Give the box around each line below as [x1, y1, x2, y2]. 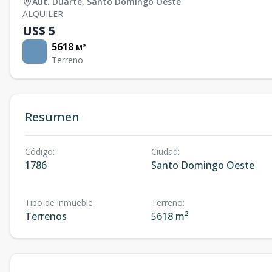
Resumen [25, 109, 80, 125]
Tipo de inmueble [25, 197, 93, 208]
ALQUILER [22, 8, 63, 19]
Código [25, 146, 53, 157]
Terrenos [25, 209, 67, 223]
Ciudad [151, 146, 178, 157]
